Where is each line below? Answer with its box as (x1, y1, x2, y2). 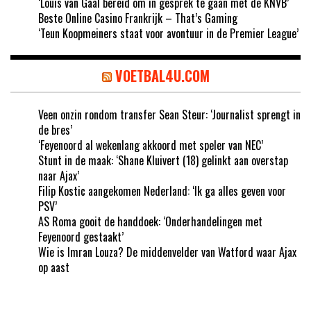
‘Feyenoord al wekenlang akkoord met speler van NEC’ (38, 136, 263, 153)
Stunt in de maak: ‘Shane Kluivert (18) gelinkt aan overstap (38, 151, 288, 169)
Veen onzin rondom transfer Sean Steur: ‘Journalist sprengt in (38, 106, 301, 123)
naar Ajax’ (38, 167, 79, 184)
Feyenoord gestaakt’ (38, 228, 124, 245)
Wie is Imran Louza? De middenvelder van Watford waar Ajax (38, 243, 296, 260)
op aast (38, 258, 69, 276)
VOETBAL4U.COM (115, 65, 210, 86)
